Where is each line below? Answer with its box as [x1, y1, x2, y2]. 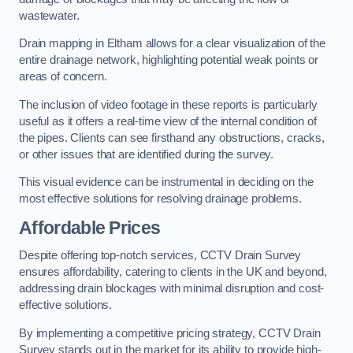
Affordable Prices [19, 217, 161, 238]
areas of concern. [19, 70, 107, 84]
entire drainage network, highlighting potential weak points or [19, 54, 318, 67]
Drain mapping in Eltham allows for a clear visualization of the [19, 37, 325, 50]
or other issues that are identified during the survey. [19, 147, 277, 161]
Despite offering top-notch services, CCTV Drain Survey [19, 249, 302, 262]
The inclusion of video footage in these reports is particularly [19, 98, 318, 111]
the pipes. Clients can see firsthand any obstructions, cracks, [19, 131, 325, 144]
